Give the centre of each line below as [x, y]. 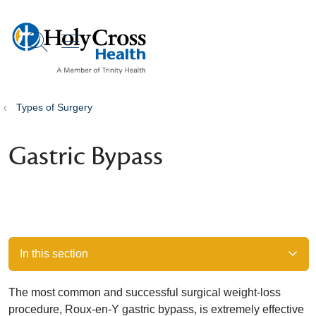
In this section [54, 254]
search [67, 49]
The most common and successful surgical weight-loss [145, 292]
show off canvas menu [162, 39]
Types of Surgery [54, 107]
